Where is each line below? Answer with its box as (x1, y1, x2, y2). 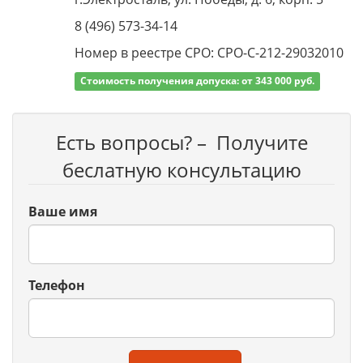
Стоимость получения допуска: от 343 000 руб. (80, 74, 315, 88)
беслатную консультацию (62, 156, 301, 183)
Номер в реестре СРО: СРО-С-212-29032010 (75, 44, 344, 62)
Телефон (28, 276, 85, 294)
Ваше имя (28, 203, 97, 220)
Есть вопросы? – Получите (55, 129, 308, 156)
